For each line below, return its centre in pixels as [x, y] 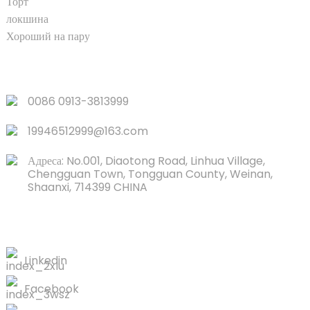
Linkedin [45, 261]
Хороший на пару [48, 37]
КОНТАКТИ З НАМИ [78, 221]
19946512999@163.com [88, 131]
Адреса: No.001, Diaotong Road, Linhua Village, [146, 161]
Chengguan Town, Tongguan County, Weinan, [150, 174]
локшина [27, 19]
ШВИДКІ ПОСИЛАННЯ [88, 69]
